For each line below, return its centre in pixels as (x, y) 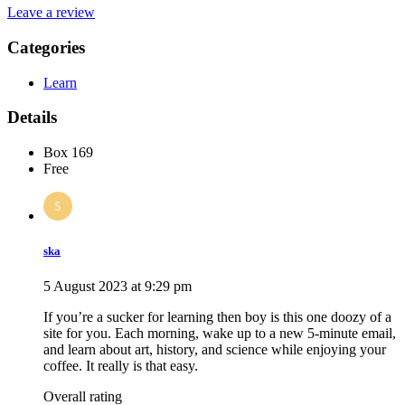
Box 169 (68, 153)
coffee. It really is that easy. (121, 366)
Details (32, 118)
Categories (46, 47)
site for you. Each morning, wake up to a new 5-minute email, (220, 334)
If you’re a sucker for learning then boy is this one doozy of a (217, 317)
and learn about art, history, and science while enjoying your (215, 350)
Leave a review (51, 13)
